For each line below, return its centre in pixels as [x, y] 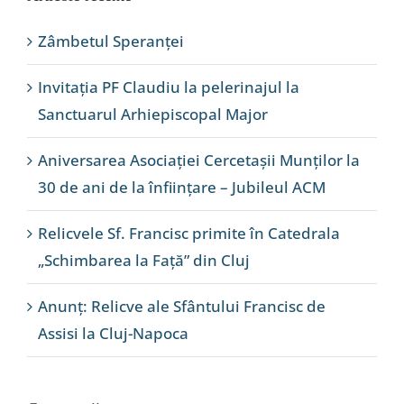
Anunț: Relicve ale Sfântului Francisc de [182, 306]
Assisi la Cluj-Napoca [113, 333]
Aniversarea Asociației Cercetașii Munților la [199, 160]
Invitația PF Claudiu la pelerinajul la [169, 87]
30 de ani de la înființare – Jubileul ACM [182, 187]
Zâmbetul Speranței [111, 41]
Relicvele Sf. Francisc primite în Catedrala [189, 233]
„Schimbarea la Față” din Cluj [144, 260]
